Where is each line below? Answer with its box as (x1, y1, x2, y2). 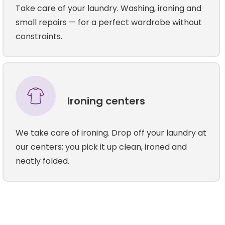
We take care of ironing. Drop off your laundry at (16, 127, 207, 139)
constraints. (16, 30, 63, 42)
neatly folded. (16, 155, 70, 167)
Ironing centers (67, 93, 146, 108)
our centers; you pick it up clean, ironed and (16, 141, 187, 153)
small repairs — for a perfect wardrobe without (16, 16, 202, 28)
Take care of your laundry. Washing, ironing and (16, 2, 202, 14)
